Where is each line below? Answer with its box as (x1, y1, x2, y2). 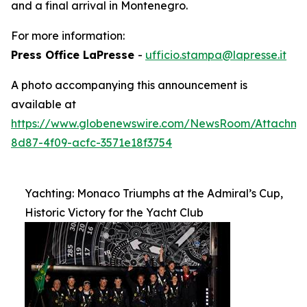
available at (11, 97, 76, 111)
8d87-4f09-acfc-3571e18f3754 (11, 136, 172, 149)
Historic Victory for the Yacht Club (25, 206, 204, 219)
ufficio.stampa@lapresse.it (145, 48, 286, 62)
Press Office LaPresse (11, 48, 138, 62)
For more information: (11, 29, 125, 42)
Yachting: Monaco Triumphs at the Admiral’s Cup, (25, 186, 283, 200)
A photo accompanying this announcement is (11, 78, 247, 92)
